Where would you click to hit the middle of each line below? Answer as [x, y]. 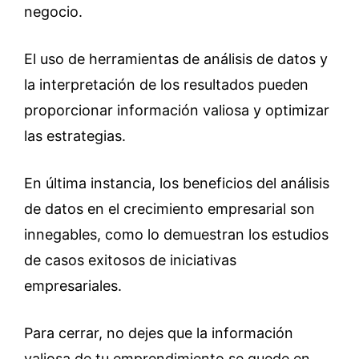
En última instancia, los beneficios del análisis [177, 183]
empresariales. [73, 286]
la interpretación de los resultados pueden [166, 85]
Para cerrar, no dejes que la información [159, 333]
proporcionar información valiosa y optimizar [177, 110]
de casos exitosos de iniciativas [130, 260]
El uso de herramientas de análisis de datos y [176, 59]
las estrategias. [75, 136]
